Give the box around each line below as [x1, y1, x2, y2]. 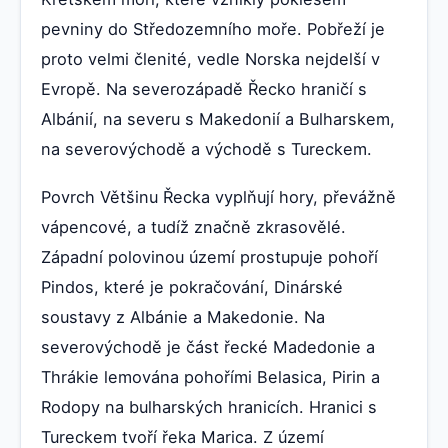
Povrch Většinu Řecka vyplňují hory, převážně [41, 186, 396, 207]
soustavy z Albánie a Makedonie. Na [41, 306, 325, 327]
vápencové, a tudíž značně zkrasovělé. [41, 216, 346, 237]
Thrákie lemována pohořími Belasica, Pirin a [41, 366, 380, 387]
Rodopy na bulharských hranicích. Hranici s [41, 396, 377, 417]
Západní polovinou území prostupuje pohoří [41, 246, 378, 267]
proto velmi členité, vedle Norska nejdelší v [41, 48, 380, 69]
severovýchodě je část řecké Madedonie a [41, 336, 375, 357]
